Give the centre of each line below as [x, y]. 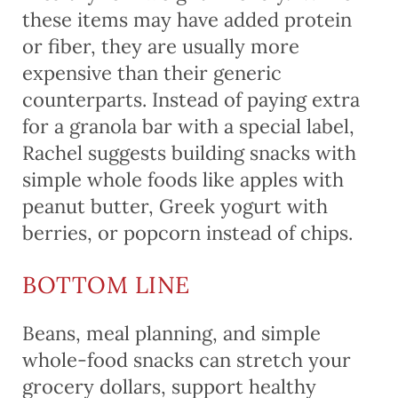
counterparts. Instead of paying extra [191, 99]
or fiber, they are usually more [161, 46]
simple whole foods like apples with [183, 179]
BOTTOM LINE [106, 284]
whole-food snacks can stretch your [187, 359]
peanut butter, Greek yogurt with [175, 206]
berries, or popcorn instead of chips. [187, 232]
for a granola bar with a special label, [188, 126]
